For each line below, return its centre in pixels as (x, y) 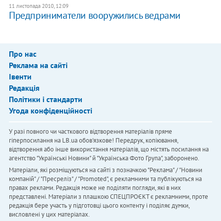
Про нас (22, 54)
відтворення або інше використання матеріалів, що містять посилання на (109, 149)
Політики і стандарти (45, 99)
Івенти (20, 76)
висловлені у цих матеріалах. (49, 214)
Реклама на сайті (38, 65)
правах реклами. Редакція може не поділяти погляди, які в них (95, 187)
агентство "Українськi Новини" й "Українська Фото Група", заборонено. (104, 158)
